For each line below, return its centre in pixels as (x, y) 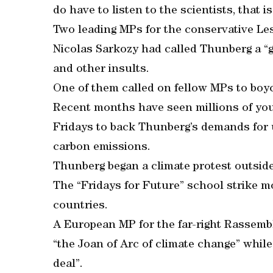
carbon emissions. (102, 148)
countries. (80, 206)
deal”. (68, 265)
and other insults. (101, 70)
